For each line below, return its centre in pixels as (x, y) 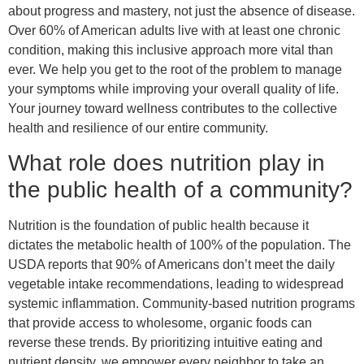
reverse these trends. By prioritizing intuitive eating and (165, 343)
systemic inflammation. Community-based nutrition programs (182, 304)
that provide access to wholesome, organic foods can (160, 323)
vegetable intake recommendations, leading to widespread (176, 284)
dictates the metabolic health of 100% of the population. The (180, 245)
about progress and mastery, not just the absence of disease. (182, 11)
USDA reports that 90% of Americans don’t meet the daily (171, 265)
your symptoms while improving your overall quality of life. (173, 89)
